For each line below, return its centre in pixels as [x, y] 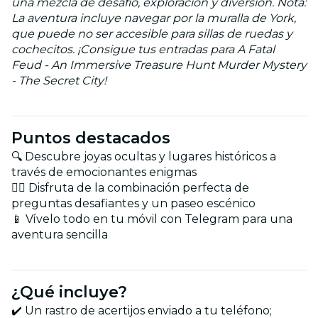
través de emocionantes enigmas [104, 172]
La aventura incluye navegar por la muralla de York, [154, 18]
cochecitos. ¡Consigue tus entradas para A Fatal [143, 49]
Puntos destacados [91, 138]
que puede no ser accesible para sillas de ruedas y [152, 33]
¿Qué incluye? [69, 292]
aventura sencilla [60, 234]
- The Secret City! [59, 80]
